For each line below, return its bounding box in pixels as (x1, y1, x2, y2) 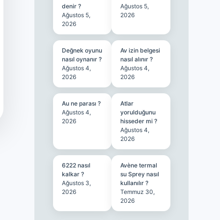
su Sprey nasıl (120, 170, 160, 178)
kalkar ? (61, 170, 84, 178)
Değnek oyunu (61, 47, 102, 54)
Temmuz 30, (120, 188, 155, 195)
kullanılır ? (120, 179, 149, 187)
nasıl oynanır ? (61, 55, 102, 63)
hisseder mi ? (120, 117, 158, 125)
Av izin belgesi (120, 47, 161, 54)
